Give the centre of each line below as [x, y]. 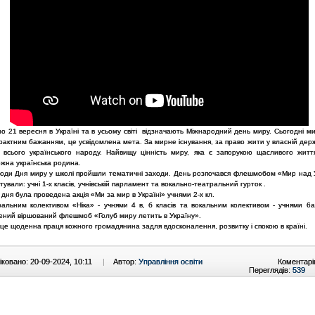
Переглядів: [271, 270]
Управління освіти [171, 262]
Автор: [126, 262]
